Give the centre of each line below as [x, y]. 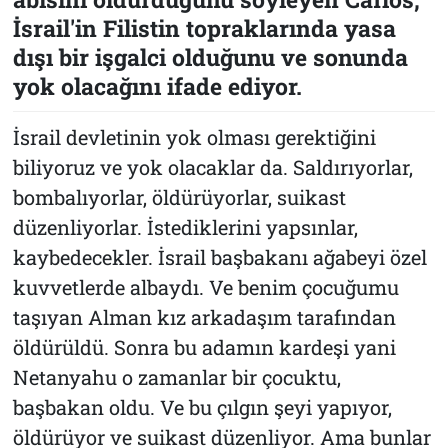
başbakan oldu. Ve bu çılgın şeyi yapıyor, [202, 406]
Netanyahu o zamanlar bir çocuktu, [176, 376]
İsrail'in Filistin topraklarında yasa [204, 27]
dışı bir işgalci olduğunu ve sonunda [210, 56]
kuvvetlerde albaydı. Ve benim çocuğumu [205, 286]
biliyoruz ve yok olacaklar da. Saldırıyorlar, [212, 166]
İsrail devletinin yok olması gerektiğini [194, 136]
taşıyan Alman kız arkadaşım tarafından [204, 316]
